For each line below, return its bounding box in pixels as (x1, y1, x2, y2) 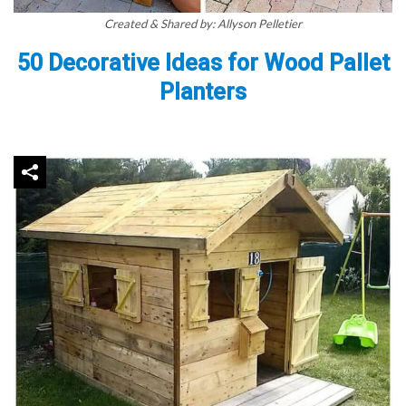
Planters (159, 79, 246, 106)
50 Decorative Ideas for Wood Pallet (16, 50, 390, 77)
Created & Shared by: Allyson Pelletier (104, 16, 302, 32)
